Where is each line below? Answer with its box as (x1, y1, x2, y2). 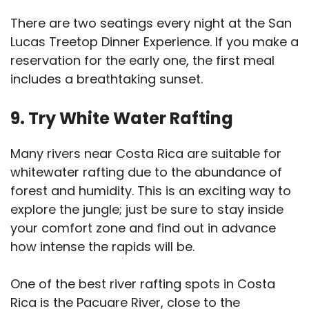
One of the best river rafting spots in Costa (10, 275, 275, 293)
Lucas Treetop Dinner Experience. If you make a (10, 33, 299, 51)
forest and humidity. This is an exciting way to (10, 182, 291, 200)
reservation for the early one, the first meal (10, 52, 275, 70)
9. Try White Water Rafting (10, 107, 233, 130)
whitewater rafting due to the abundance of (10, 163, 282, 181)
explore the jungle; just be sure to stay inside (10, 201, 283, 219)
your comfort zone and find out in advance (10, 219, 276, 237)
